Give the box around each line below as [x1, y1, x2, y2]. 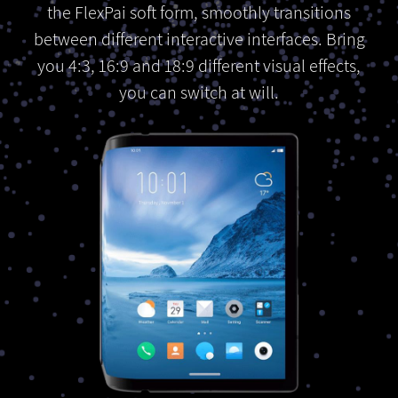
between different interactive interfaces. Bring [33, 28, 365, 52]
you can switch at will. [119, 81, 279, 105]
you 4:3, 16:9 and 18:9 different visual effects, [37, 54, 361, 78]
